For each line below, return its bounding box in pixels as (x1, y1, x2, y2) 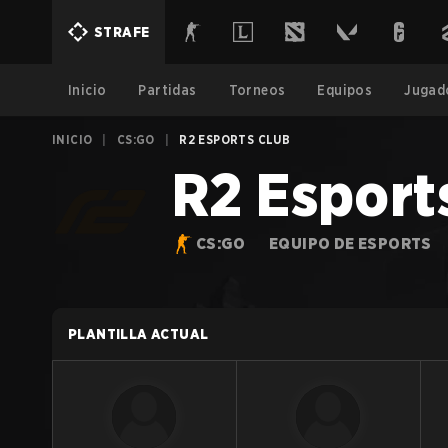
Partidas (138, 82, 197, 98)
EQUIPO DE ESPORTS (269, 234, 432, 253)
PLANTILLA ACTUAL (68, 326, 209, 342)
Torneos (228, 82, 286, 98)
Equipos (317, 82, 373, 98)
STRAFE (94, 24, 150, 40)
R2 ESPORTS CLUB (179, 132, 291, 147)
